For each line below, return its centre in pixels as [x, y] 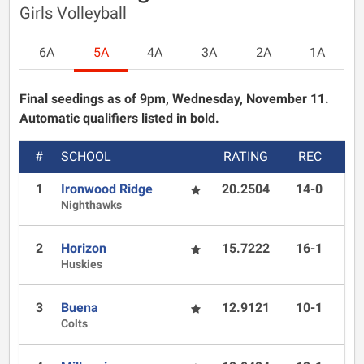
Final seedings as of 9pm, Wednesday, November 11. [174, 99]
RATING [246, 156]
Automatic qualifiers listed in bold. [119, 118]
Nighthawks [92, 205]
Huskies [82, 264]
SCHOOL [86, 156]
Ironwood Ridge [107, 189]
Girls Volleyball [73, 13]
